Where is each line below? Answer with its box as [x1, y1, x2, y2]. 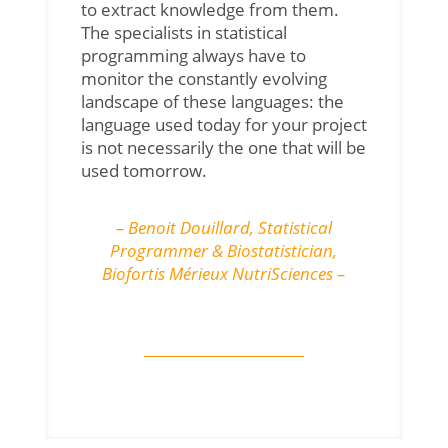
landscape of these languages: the [80, 89, 344, 113]
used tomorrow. [80, 158, 207, 182]
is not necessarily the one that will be [80, 135, 366, 159]
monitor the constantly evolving [80, 66, 327, 90]
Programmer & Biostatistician [110, 238, 334, 262]
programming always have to [80, 43, 306, 67]
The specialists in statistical [80, 20, 287, 44]
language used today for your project [80, 112, 367, 136]
